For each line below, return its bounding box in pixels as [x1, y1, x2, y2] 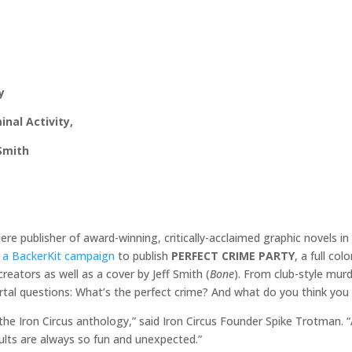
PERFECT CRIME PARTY [171, 248, 295, 264]
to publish [115, 248, 171, 264]
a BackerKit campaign [2, 248, 115, 264]
